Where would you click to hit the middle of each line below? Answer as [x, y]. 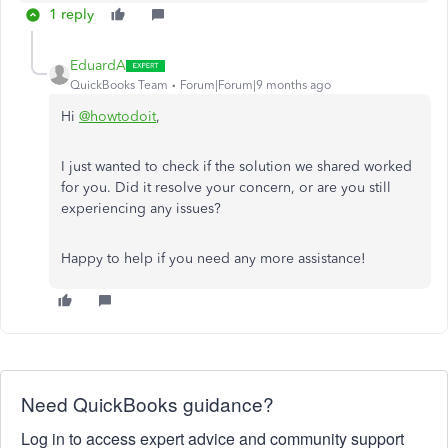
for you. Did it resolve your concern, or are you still [226, 188]
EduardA [98, 66]
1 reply [71, 15]
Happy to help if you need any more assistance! [213, 259]
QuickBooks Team [119, 85]
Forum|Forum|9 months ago [255, 85]
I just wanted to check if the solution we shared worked [236, 167]
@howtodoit [117, 117]
